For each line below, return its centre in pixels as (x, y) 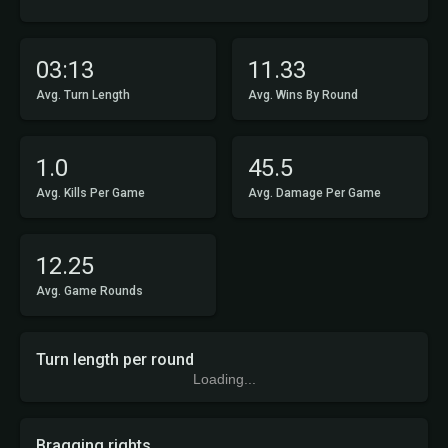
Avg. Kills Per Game (90, 193)
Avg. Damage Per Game (314, 193)
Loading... (224, 379)
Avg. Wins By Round (303, 95)
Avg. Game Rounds (89, 291)
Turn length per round (115, 359)
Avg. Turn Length (83, 95)
